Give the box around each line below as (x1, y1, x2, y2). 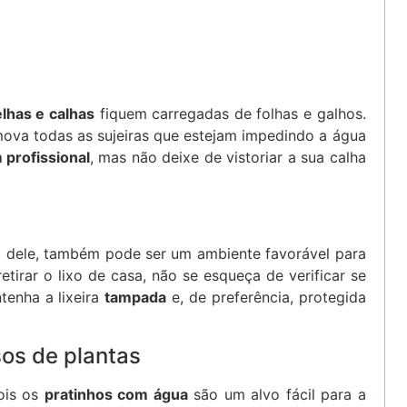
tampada (104, 288, 167, 307)
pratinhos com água (44, 384, 188, 403)
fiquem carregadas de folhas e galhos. (94, 104, 366, 123)
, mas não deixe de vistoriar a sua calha (90, 147, 366, 166)
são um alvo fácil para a (187, 384, 366, 403)
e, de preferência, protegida (166, 288, 366, 307)
